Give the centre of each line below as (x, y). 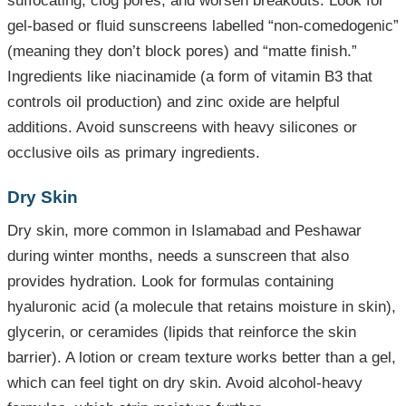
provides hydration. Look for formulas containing (170, 282)
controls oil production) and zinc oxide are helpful (174, 102)
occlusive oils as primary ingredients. (134, 153)
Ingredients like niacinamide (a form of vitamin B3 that (190, 77)
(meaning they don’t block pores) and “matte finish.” (182, 52)
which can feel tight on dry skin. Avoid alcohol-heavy (185, 383)
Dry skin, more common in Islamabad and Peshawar (184, 231)
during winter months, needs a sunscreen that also (178, 256)
